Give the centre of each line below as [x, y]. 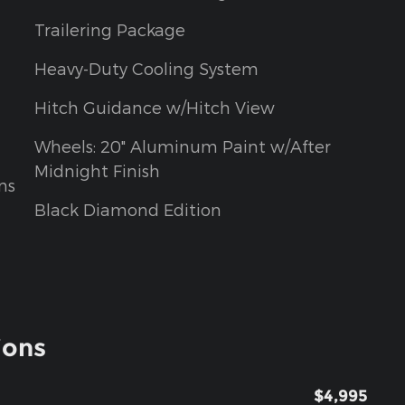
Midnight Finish [97, 171]
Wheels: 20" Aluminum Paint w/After [183, 146]
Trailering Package [110, 30]
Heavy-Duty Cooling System [146, 69]
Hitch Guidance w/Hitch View [155, 108]
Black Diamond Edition [128, 210]
